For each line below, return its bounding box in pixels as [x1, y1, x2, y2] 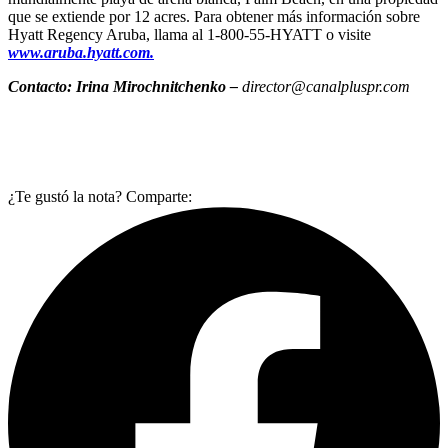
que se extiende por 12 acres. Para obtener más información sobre [8, 7, 420, 25]
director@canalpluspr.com [242, 77, 410, 95]
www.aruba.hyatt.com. [8, 43, 154, 61]
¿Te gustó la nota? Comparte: [8, 187, 192, 205]
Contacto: [8, 77, 76, 95]
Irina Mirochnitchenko [76, 77, 226, 95]
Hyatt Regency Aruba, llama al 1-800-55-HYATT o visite [8, 25, 371, 43]
